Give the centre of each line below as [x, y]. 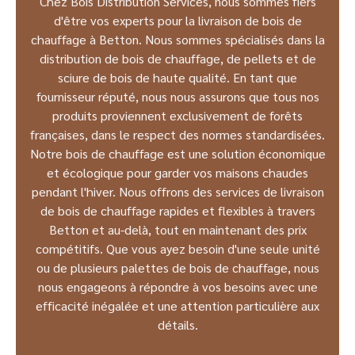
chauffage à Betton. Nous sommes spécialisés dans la [177, 39]
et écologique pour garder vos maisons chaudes [177, 172]
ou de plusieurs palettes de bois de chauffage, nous [177, 267]
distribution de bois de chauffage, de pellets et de [177, 58]
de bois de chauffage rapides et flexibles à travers [177, 210]
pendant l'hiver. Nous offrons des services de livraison [177, 191]
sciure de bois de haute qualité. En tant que [177, 77]
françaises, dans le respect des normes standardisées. [177, 134]
